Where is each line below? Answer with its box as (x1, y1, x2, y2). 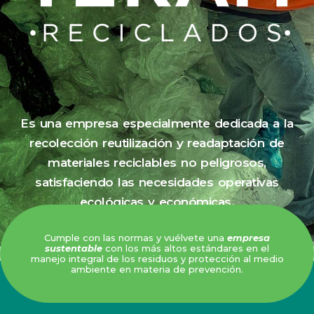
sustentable (45, 243, 102, 254)
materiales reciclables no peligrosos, (48, 155, 266, 170)
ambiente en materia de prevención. (71, 264, 243, 275)
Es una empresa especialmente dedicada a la (20, 116, 294, 130)
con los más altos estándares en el (102, 243, 269, 254)
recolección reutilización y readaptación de (29, 135, 285, 150)
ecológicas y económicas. (79, 194, 235, 209)
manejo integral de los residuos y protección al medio (30, 253, 284, 264)
